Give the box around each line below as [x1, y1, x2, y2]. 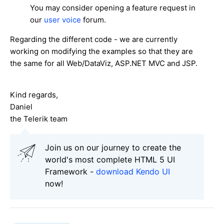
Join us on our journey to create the [45, 142, 181, 152]
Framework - [45, 166, 96, 176]
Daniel [10, 101, 32, 111]
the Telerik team [10, 113, 67, 123]
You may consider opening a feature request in [30, 2, 195, 12]
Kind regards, [10, 89, 58, 99]
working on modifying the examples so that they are [10, 46, 193, 56]
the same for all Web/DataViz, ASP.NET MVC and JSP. [10, 58, 197, 68]
